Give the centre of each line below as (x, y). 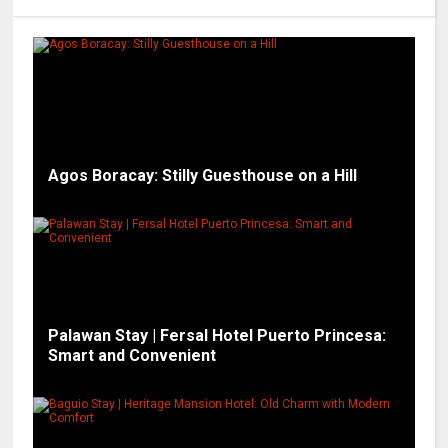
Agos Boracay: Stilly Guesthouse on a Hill (203, 175)
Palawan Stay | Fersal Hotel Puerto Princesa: (217, 335)
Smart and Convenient (132, 355)
